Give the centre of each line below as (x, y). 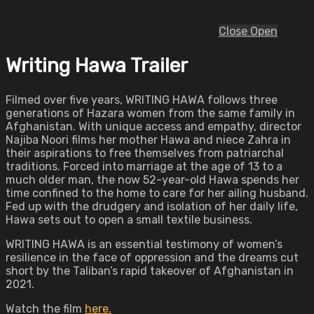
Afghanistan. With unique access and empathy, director (153, 127)
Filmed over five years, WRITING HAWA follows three (142, 100)
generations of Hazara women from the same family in (150, 114)
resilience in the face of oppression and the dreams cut (152, 258)
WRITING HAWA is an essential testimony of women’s (144, 245)
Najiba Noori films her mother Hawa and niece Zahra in (148, 140)
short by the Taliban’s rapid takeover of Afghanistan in (150, 271)
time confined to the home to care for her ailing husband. (157, 193)
